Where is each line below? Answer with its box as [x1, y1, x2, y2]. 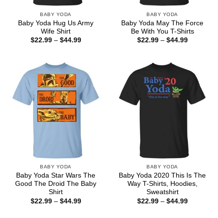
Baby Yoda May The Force [121, 19, 203, 27]
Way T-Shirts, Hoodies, [127, 180, 198, 188]
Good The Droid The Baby [15, 180, 96, 188]
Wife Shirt [41, 27, 71, 35]
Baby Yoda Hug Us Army [18, 19, 93, 27]
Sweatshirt [146, 188, 179, 196]
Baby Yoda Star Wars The [16, 172, 95, 180]
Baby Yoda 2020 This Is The [119, 172, 206, 180]
